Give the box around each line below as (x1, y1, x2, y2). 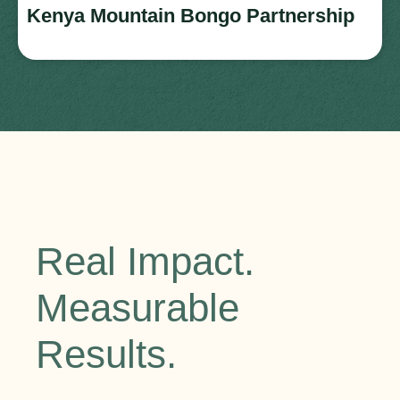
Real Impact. (36, 238, 254, 283)
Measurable (36, 285, 239, 329)
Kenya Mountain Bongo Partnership (27, 4, 354, 27)
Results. (36, 331, 177, 376)
